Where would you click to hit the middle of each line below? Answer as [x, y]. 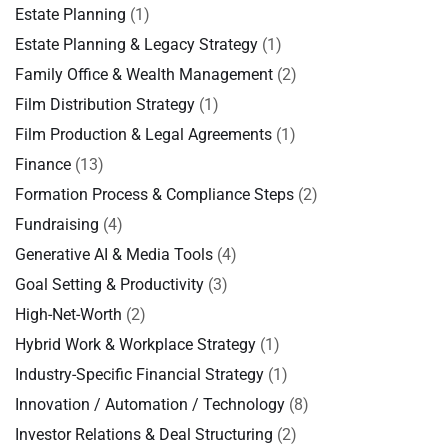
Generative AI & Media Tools [114, 254]
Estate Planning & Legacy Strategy [136, 44]
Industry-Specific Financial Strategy [139, 374]
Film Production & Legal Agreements [143, 134]
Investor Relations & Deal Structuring [144, 434]
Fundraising [57, 224]
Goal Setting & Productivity [109, 284]
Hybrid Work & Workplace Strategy [135, 344]
